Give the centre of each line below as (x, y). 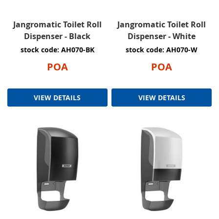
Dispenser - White (162, 36)
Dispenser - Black (57, 36)
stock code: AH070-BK (57, 50)
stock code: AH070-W (162, 50)
